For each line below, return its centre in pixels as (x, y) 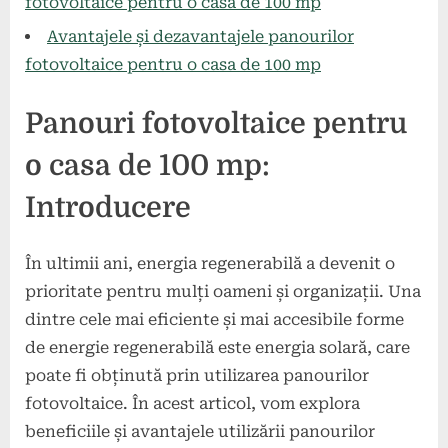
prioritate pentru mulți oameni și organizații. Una (223, 291)
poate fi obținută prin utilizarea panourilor (197, 375)
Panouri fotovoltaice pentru (216, 124)
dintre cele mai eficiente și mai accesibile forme (214, 319)
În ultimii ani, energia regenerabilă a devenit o (210, 263)
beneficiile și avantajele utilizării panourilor (200, 431)
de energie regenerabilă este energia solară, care (217, 347)
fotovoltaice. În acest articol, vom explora (192, 403)
